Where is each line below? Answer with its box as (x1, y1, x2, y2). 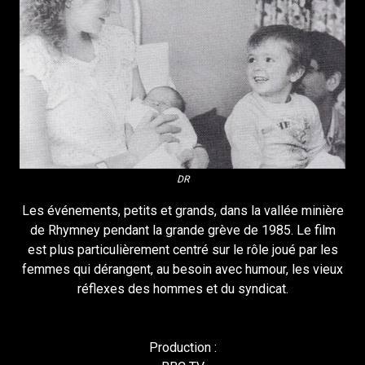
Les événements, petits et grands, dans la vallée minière (21, 203, 344, 219)
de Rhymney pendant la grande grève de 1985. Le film (29, 222, 336, 239)
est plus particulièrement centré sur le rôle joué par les (27, 242, 338, 258)
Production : (148, 340, 217, 356)
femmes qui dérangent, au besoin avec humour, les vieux (22, 262, 343, 278)
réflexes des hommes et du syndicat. (77, 281, 288, 297)
